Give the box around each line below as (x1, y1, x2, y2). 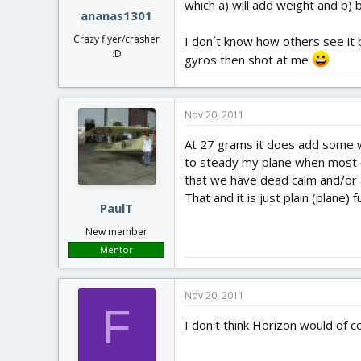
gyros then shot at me (185, 51, 312, 68)
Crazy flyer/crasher (73, 32, 160, 46)
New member (85, 225, 147, 239)
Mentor (100, 243, 133, 255)
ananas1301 (81, 7, 152, 23)
